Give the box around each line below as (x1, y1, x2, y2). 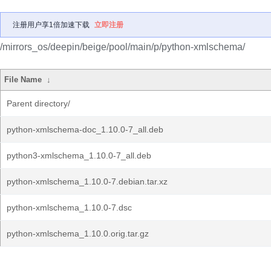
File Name (4, 75, 42, 84)
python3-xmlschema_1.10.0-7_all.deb (7, 151, 151, 160)
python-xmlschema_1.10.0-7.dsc (7, 203, 132, 212)
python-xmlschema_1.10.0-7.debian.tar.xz (7, 177, 168, 186)
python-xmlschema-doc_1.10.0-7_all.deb (7, 125, 163, 134)
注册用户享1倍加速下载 (13, 21, 90, 29)
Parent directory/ (7, 99, 70, 108)
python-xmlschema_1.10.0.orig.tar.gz (7, 229, 149, 238)
